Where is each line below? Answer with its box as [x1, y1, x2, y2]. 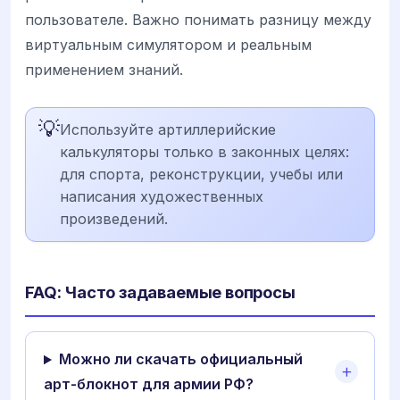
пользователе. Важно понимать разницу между [25, 11, 371, 29]
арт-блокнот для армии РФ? [44, 375, 254, 394]
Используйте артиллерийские [60, 121, 276, 139]
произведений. [60, 210, 168, 229]
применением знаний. [25, 61, 183, 79]
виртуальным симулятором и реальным [25, 36, 312, 54]
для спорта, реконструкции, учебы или [60, 165, 343, 184]
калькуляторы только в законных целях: [60, 143, 349, 162]
